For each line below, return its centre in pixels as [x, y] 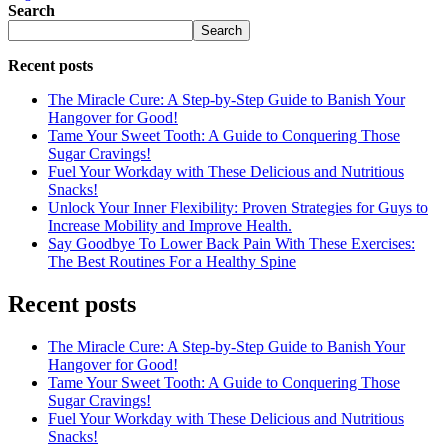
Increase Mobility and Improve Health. [170, 225]
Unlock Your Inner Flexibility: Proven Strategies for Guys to [238, 207]
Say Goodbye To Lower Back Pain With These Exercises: [231, 243]
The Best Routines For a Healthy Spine [172, 261]
